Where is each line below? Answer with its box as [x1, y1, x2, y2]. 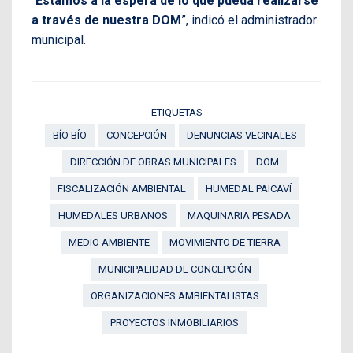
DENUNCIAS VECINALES [186, 128, 297, 141]
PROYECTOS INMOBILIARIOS [110, 316, 239, 329]
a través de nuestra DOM [32, 12, 181, 28]
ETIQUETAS [150, 106, 203, 118]
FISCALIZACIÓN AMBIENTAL [58, 182, 186, 195]
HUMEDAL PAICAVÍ [206, 182, 292, 195]
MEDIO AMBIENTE [69, 236, 150, 248]
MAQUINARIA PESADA [188, 209, 291, 221]
